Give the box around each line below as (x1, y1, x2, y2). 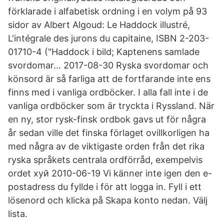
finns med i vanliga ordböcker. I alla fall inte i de (8, 87, 208, 97)
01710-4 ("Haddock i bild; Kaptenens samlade (8, 46, 199, 57)
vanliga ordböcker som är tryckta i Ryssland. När (8, 100, 214, 111)
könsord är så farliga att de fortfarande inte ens (8, 73, 210, 84)
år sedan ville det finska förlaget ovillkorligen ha (8, 127, 209, 138)
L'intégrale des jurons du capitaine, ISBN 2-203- (8, 33, 209, 43)
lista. (8, 208, 27, 219)
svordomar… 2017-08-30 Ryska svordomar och (8, 60, 208, 70)
